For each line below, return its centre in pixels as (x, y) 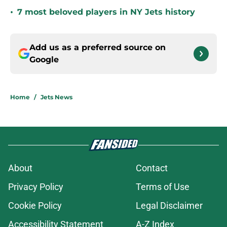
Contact (152, 168)
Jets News (56, 97)
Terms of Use (163, 187)
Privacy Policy (36, 187)
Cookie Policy (35, 206)
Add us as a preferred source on (98, 48)
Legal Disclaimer (169, 206)
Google (44, 60)
